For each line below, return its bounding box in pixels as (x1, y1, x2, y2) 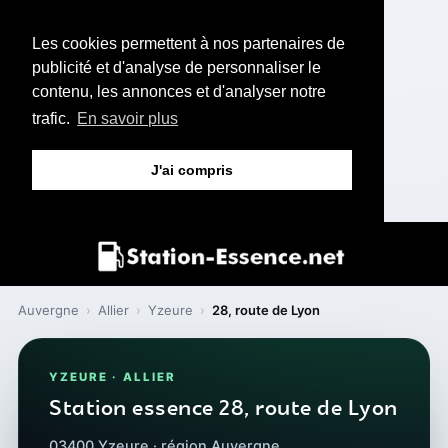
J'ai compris (151, 162, 233, 179)
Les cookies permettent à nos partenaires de (32, 35, 345, 52)
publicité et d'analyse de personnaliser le (32, 59, 321, 76)
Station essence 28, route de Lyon (49, 393, 398, 424)
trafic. (32, 110, 74, 128)
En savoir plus (77, 110, 179, 128)
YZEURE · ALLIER (49, 369, 177, 384)
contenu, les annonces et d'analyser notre (32, 83, 326, 100)
